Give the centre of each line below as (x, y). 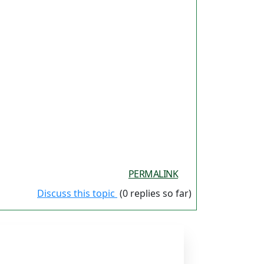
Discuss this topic (77, 194)
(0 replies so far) (154, 194)
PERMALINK (153, 174)
